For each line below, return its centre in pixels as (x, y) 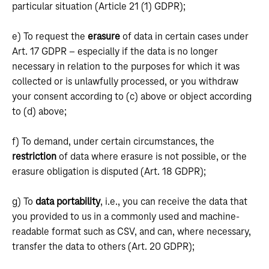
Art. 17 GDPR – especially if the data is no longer (115, 52)
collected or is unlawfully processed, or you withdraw (125, 82)
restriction (35, 157)
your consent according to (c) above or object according (132, 97)
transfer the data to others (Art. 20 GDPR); (103, 247)
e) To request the (50, 37)
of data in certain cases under (186, 37)
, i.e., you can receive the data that (174, 202)
